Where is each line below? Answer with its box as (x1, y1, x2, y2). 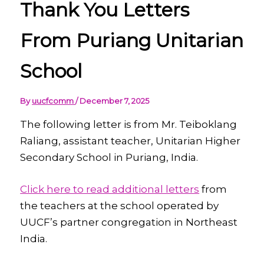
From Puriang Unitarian (20, 29, 244, 52)
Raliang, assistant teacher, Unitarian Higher (20, 135, 241, 147)
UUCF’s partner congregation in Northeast (20, 216, 238, 228)
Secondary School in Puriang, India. (20, 151, 199, 164)
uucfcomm (32, 96, 76, 106)
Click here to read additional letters (20, 183, 200, 195)
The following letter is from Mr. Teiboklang (20, 118, 237, 131)
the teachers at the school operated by (20, 199, 219, 212)
